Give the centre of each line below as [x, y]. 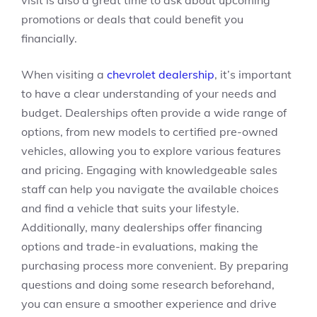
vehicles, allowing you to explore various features [151, 151]
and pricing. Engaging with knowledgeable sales [149, 170]
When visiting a [64, 74]
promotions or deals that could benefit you [132, 19]
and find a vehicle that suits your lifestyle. [130, 208]
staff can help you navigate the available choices [150, 189]
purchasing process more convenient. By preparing [155, 265]
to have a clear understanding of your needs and [149, 93]
